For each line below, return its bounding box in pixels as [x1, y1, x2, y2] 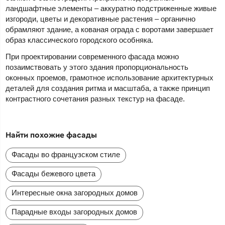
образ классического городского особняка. [6, 36, 154, 45]
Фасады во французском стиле [12, 150, 121, 159]
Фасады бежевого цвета [12, 169, 96, 178]
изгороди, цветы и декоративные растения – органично [6, 15, 196, 24]
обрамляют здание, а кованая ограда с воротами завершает [6, 25, 214, 34]
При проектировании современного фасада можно [6, 52, 179, 61]
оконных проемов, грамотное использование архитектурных [6, 73, 214, 82]
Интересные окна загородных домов [12, 188, 138, 197]
